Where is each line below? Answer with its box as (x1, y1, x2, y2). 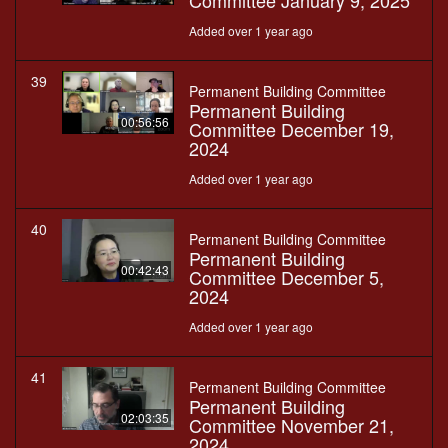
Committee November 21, (189, 412, 394, 439)
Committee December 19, (189, 116, 394, 143)
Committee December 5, (189, 264, 384, 291)
